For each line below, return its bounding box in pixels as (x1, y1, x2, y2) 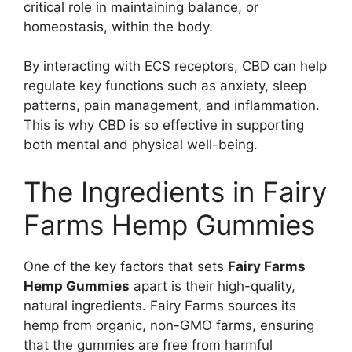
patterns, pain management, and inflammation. (24, 97, 320, 114)
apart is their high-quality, (130, 277, 295, 294)
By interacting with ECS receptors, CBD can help (24, 58, 327, 75)
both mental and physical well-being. (24, 137, 258, 153)
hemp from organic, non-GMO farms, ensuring (24, 317, 314, 333)
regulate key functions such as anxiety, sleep (24, 78, 306, 94)
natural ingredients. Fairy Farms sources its (24, 297, 296, 313)
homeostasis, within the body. (24, 18, 213, 35)
